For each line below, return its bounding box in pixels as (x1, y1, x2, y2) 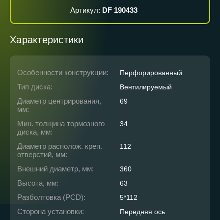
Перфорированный (120, 69, 182, 77)
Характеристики (10, 34, 84, 46)
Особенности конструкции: (17, 68, 109, 77)
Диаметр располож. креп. (17, 142, 102, 151)
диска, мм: (17, 128, 53, 137)
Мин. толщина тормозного (17, 119, 105, 128)
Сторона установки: (17, 207, 84, 216)
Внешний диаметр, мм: (17, 165, 94, 173)
